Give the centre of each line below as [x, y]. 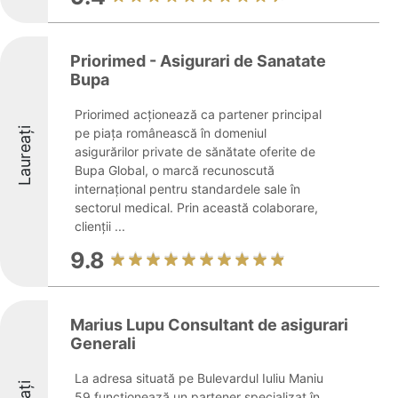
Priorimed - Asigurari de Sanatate [198, 61]
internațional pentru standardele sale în [187, 189]
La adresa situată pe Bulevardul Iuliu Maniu [199, 378]
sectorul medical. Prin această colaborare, [196, 207]
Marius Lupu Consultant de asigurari [209, 325]
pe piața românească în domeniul [171, 133]
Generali [103, 343]
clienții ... [100, 226]
